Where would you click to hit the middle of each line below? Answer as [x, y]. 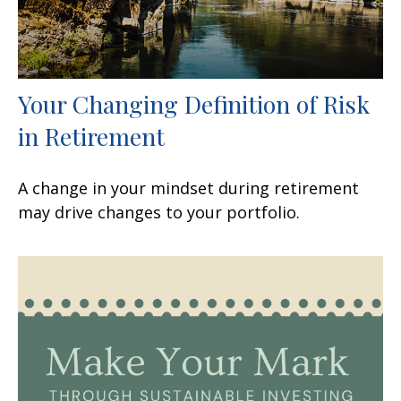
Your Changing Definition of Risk [194, 103]
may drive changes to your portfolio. [159, 212]
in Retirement [91, 136]
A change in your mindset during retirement [188, 188]
